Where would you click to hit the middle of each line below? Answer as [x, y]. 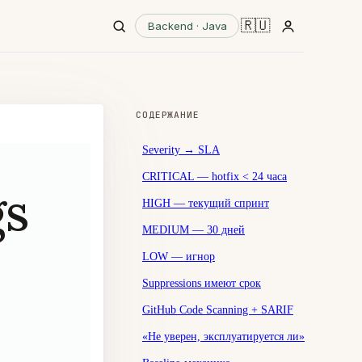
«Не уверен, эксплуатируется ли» [223, 336]
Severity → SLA [181, 149]
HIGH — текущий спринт [206, 202]
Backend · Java [187, 25]
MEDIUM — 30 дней [194, 229]
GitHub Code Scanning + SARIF [218, 309]
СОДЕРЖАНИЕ [168, 115]
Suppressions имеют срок [202, 282]
